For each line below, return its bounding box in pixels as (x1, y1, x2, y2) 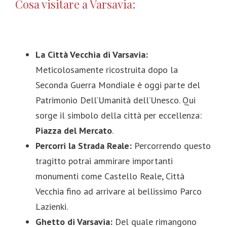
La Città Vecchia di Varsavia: (35, 49, 148, 60)
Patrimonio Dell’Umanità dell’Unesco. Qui (35, 94, 196, 106)
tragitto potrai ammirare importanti (35, 155, 173, 167)
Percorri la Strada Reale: (35, 140, 132, 152)
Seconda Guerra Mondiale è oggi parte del (35, 79, 200, 91)
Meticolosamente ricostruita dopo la (35, 64, 178, 75)
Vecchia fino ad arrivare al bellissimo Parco (35, 185, 202, 197)
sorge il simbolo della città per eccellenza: (35, 109, 202, 121)
